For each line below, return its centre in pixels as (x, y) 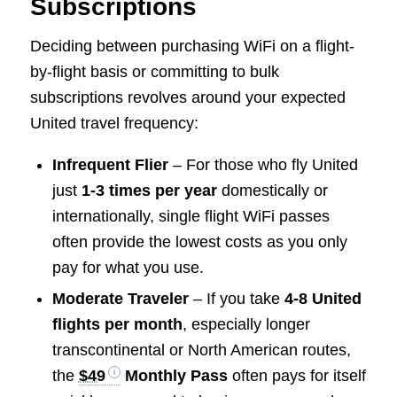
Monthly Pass (174, 376)
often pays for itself (296, 376)
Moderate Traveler (120, 299)
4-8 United (323, 299)
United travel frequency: (114, 123)
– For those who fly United (263, 165)
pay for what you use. (128, 268)
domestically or (272, 191)
